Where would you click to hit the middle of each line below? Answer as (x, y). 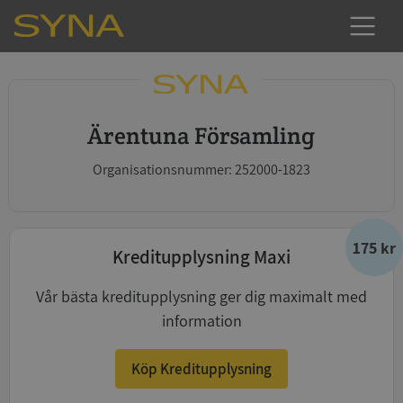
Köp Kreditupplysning (201, 368)
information (201, 321)
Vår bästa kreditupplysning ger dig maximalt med (201, 296)
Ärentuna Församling (210, 135)
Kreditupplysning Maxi (201, 257)
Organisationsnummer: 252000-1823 (201, 170)
